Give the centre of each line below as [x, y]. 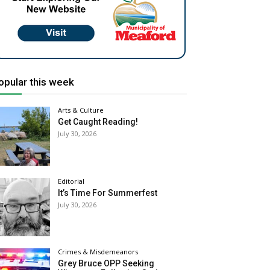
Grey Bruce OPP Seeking [106, 263]
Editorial [71, 181]
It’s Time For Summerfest [108, 193]
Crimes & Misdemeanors [98, 251]
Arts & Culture [81, 110]
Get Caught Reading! [98, 122]
